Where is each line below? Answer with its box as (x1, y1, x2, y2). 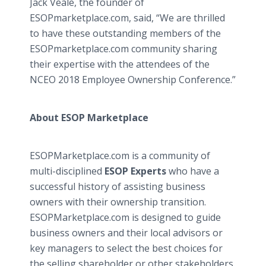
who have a (166, 164, 219, 178)
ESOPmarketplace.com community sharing (30, 42, 217, 55)
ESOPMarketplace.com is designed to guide (30, 211, 221, 224)
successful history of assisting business (30, 180, 205, 193)
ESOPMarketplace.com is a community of (30, 149, 210, 162)
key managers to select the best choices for (30, 242, 223, 255)
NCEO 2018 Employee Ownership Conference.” (30, 73, 236, 86)
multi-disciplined (30, 164, 104, 178)
